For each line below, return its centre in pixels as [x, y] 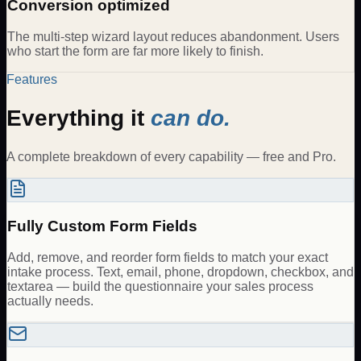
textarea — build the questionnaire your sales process [160, 286]
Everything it [79, 118]
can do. [191, 118]
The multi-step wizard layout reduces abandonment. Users [173, 36]
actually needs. [50, 301]
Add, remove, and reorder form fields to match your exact [168, 257]
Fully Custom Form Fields [102, 226]
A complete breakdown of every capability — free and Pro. [171, 157]
